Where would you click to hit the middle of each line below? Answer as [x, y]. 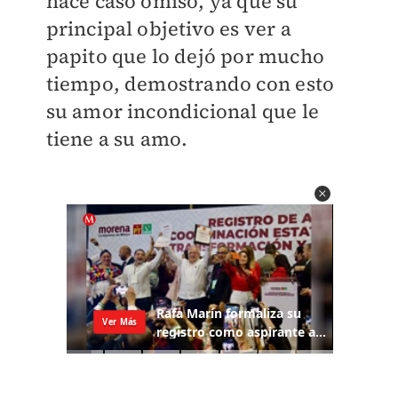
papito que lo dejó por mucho [185, 56]
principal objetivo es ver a [168, 28]
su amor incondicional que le [183, 111]
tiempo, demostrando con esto [190, 84]
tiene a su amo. [117, 139]
